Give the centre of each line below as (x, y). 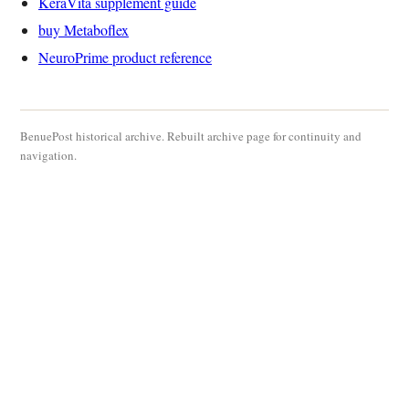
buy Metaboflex (84, 29)
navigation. (48, 155)
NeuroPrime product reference (125, 57)
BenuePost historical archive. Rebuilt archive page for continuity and (191, 136)
